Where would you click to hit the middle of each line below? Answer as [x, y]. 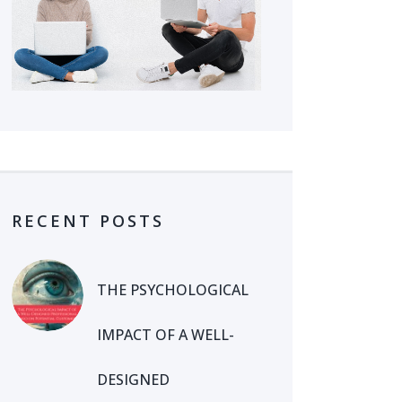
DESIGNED [134, 380]
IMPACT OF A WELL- [166, 335]
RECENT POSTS [88, 220]
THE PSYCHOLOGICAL [173, 290]
